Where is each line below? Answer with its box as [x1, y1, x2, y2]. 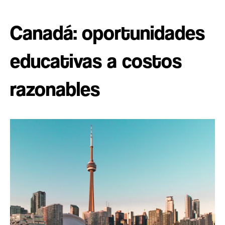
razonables [10, 77, 100, 101]
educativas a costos [10, 49, 182, 73]
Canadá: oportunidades [10, 21, 205, 45]
